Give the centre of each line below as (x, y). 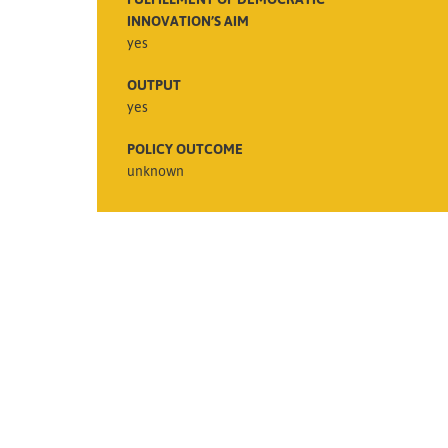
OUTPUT (154, 84)
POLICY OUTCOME (185, 148)
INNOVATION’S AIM (188, 20)
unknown (155, 170)
